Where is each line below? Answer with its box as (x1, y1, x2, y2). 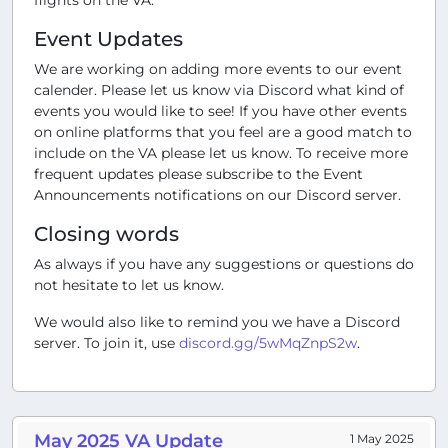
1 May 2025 (350, 430, 414, 446)
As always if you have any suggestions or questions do (34, 254, 414, 273)
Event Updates (34, 26, 183, 51)
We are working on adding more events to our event (34, 59, 402, 78)
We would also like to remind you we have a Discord (34, 312, 400, 331)
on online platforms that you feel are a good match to (34, 122, 412, 141)
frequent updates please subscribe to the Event (34, 164, 363, 183)
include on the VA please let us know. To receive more (34, 143, 408, 162)
